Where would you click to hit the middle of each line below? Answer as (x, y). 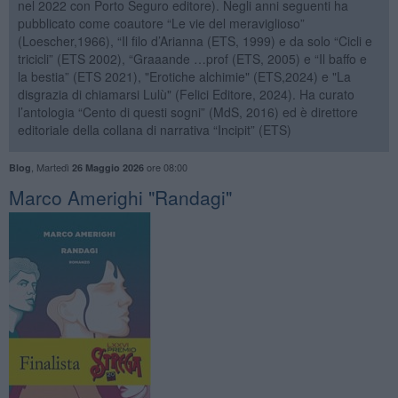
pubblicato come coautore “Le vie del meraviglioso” (161, 23)
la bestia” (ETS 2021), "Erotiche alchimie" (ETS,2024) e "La (184, 76)
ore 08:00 (165, 167)
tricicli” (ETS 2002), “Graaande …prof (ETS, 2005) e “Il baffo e (192, 58)
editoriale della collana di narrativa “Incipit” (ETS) (154, 129)
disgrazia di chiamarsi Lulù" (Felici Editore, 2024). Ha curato (186, 94)
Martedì (54, 167)
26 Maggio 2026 (107, 167)
